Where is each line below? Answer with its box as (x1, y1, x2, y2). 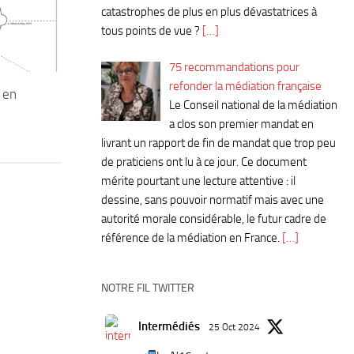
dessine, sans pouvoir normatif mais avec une (101, 193, 324, 208)
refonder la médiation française (169, 79, 322, 94)
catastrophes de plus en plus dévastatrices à (101, 4, 317, 19)
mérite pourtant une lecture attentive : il (101, 174, 296, 189)
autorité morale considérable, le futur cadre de (101, 212, 326, 227)
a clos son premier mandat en (169, 117, 314, 132)
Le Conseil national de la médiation (169, 98, 338, 113)
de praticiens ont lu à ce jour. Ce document (101, 155, 307, 170)
